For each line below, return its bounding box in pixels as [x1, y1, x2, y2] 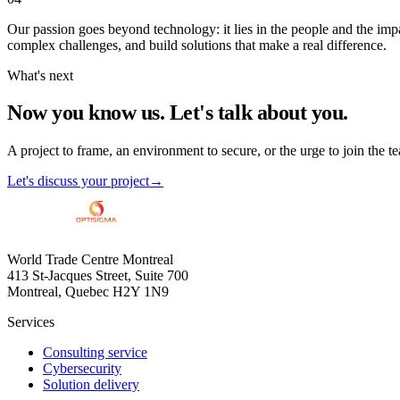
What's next [7, 67, 73, 83]
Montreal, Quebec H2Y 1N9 [7, 284, 169, 300]
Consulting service [43, 345, 147, 361]
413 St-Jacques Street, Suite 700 [7, 268, 188, 284]
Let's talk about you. [169, 101, 348, 125]
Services [7, 314, 54, 330]
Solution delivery [43, 377, 139, 393]
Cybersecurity [43, 361, 121, 377]
